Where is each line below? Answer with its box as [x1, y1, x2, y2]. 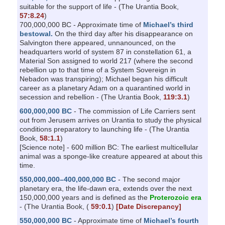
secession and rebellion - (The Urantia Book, [19, 92, 163, 101]
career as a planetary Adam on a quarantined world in [19, 83, 190, 92]
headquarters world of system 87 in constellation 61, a [19, 47, 191, 56]
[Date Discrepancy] [116, 202, 181, 210]
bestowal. [19, 29, 53, 38]
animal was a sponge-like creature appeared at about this [19, 152, 202, 160]
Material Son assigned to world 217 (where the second [19, 56, 193, 65]
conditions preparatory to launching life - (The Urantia [19, 125, 189, 133]
